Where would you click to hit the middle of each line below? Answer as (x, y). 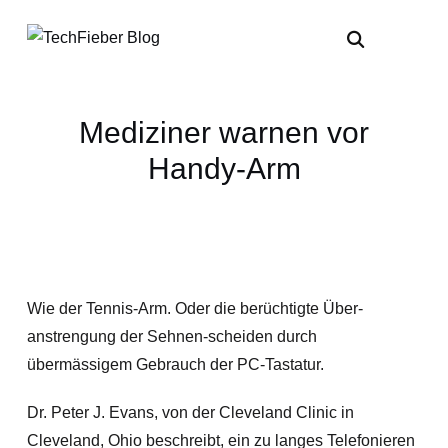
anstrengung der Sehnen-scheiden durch (171, 336)
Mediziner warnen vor (224, 132)
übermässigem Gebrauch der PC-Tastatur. (175, 364)
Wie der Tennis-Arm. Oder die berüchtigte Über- (194, 308)
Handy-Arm (224, 168)
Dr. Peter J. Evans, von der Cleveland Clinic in (190, 412)
